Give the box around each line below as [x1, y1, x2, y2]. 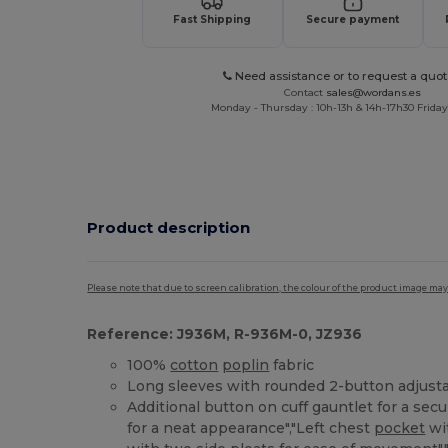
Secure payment [306, 12, 400, 26]
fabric [269, 356, 315, 375]
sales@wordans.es [326, 85, 422, 99]
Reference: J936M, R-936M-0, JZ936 [87, 325, 363, 344]
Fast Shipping [173, 12, 252, 26]
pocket [374, 419, 426, 438]
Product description [87, 217, 251, 237]
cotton [170, 356, 219, 375]
